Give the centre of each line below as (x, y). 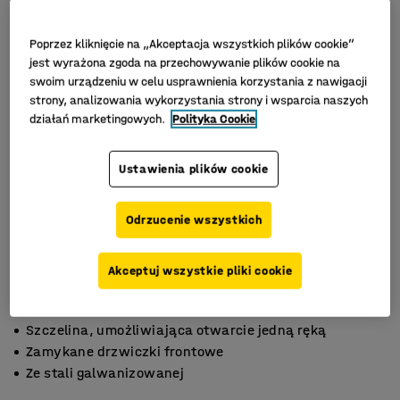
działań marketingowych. (99, 119)
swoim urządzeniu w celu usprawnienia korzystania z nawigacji (199, 81)
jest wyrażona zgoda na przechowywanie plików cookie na (185, 62)
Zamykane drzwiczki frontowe (125, 351)
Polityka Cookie (214, 119)
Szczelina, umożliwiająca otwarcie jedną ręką (176, 330)
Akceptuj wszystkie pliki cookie (200, 271)
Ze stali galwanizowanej (105, 373)
